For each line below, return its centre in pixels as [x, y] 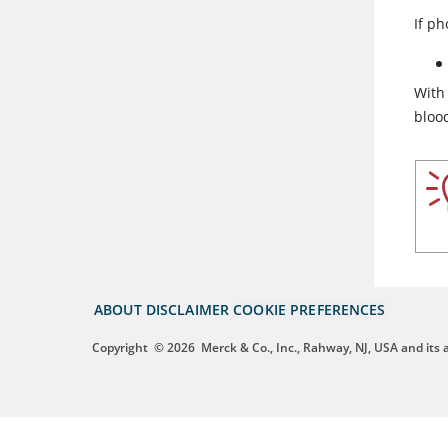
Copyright [120, 348]
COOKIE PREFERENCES [309, 310]
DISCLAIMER [187, 310]
